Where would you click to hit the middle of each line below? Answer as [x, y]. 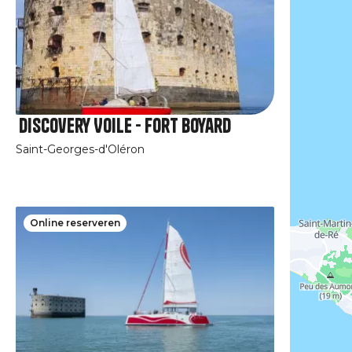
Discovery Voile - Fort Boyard [125, 125]
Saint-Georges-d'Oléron [81, 149]
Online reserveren [75, 222]
